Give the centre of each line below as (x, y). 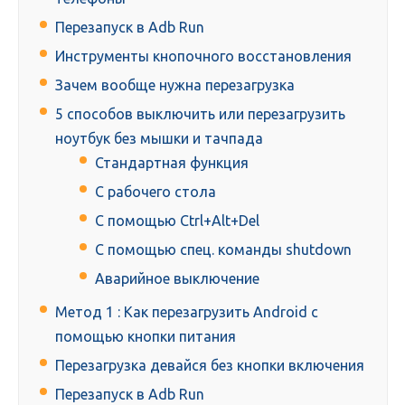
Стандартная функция (172, 163)
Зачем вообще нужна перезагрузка (175, 85)
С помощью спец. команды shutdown (223, 250)
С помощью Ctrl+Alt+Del (177, 221)
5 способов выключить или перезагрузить (200, 114)
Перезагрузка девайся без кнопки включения (210, 366)
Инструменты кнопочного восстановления (203, 57)
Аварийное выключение (177, 279)
